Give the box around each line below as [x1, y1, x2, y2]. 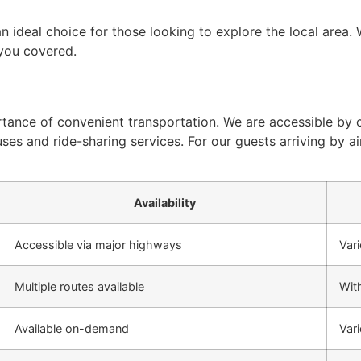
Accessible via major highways [15, 238, 182, 252]
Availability [133, 196, 196, 210]
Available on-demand [15, 322, 129, 336]
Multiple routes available [15, 280, 144, 294]
